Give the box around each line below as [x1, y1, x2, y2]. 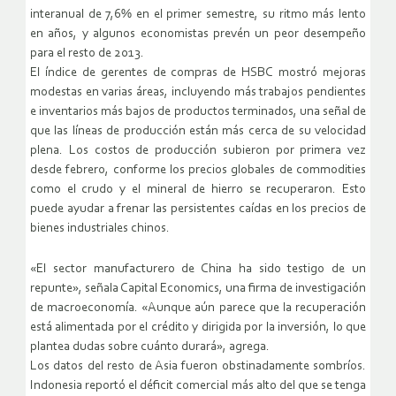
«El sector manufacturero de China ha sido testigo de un [30, 263, 366, 277]
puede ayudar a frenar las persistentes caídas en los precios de [30, 202, 366, 217]
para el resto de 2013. [30, 47, 144, 61]
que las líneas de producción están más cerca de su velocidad [30, 125, 366, 139]
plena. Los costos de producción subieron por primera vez [30, 144, 366, 158]
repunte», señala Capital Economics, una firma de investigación [30, 282, 366, 296]
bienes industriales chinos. [30, 222, 170, 236]
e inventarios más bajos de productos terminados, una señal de [30, 105, 366, 119]
